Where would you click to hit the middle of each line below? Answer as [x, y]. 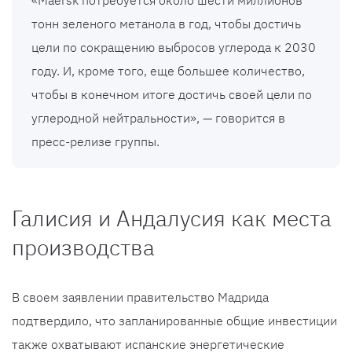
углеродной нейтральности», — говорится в [158, 118]
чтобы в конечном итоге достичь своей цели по [172, 95]
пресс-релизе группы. [95, 142]
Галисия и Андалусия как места [172, 218]
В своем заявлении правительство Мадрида [140, 297]
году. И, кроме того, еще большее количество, [168, 71]
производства [83, 247]
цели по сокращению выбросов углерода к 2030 [174, 48]
